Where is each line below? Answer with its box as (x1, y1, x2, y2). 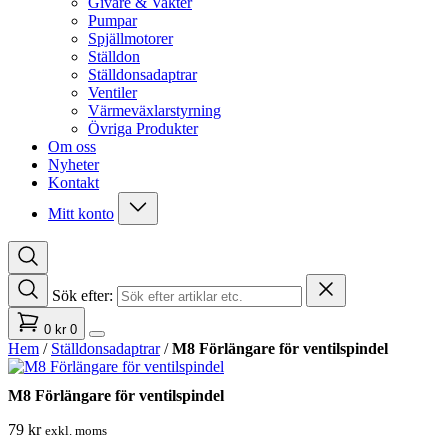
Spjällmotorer (88, 30, 173, 47)
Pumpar (88, 12, 137, 29)
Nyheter (48, 156, 99, 173)
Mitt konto (48, 205, 114, 222)
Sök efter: (52, 287, 113, 304)
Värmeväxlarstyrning (88, 102, 221, 119)
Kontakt (48, 174, 99, 191)
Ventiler (88, 84, 137, 101)
